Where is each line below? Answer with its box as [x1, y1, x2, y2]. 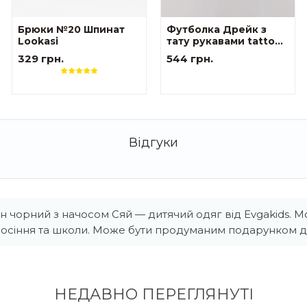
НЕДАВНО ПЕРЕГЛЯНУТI [53, 285, 254, 304]
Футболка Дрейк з [166, 23, 267, 36]
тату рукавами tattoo [166, 35, 282, 48]
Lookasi [18, 35, 59, 48]
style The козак [166, 47, 249, 60]
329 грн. [18, 52, 64, 66]
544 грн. [166, 52, 213, 66]
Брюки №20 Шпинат [18, 23, 125, 36]
